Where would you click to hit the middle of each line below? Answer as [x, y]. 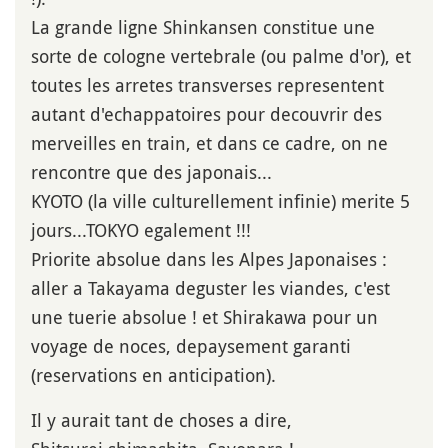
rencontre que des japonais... [151, 172]
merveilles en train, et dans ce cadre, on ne [209, 143]
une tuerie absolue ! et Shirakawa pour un [204, 317]
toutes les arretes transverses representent [207, 85]
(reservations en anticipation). [153, 375]
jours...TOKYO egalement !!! [141, 230]
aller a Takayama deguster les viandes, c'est [210, 288]
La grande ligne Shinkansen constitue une [203, 27]
